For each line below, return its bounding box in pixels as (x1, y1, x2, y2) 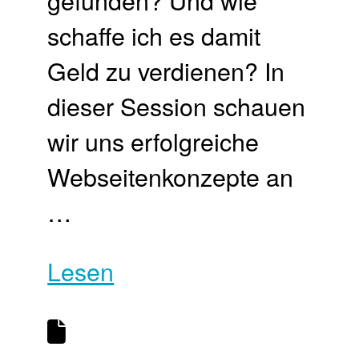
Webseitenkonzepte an (47, 158, 294, 194)
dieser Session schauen (47, 87, 306, 123)
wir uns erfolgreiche (47, 123, 260, 159)
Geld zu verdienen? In (47, 52, 285, 88)
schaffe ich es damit (47, 17, 261, 53)
